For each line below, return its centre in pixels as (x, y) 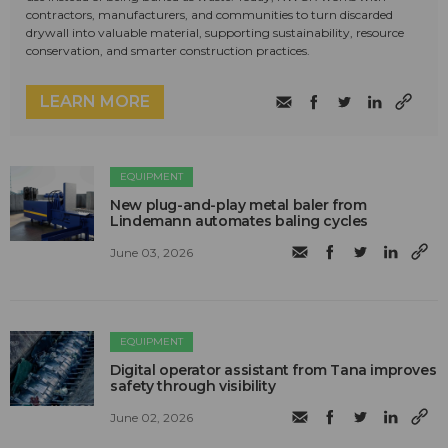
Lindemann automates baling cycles (239, 220)
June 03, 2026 (152, 253)
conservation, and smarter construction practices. (168, 50)
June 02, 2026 (152, 418)
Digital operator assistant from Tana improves (273, 369)
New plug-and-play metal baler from (238, 204)
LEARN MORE (95, 101)
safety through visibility (193, 385)
